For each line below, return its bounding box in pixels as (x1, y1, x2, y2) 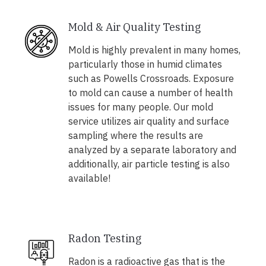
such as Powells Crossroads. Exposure (68, 72, 234, 85)
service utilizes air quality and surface (68, 115, 229, 128)
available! (68, 172, 110, 185)
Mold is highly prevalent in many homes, (68, 44, 240, 56)
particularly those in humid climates (68, 58, 222, 71)
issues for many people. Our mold (68, 101, 213, 113)
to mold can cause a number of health (68, 87, 233, 99)
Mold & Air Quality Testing (68, 20, 201, 34)
